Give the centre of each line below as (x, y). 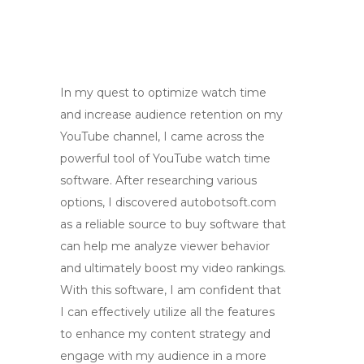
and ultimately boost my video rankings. (173, 268)
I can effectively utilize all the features (167, 312)
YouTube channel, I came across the (162, 136)
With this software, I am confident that (171, 290)
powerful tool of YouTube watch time (165, 158)
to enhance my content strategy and (165, 334)
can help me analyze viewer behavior (165, 246)
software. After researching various (158, 180)
